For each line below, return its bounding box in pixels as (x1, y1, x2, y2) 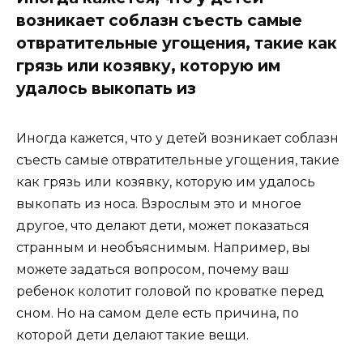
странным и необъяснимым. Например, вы (16, 240, 310, 256)
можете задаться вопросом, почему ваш (16, 262, 289, 278)
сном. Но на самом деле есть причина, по (16, 305, 299, 322)
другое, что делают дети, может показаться (16, 218, 310, 234)
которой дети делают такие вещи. (16, 327, 249, 344)
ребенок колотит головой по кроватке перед (16, 284, 324, 300)
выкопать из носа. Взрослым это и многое (16, 196, 301, 212)
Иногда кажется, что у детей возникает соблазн (16, 130, 339, 147)
